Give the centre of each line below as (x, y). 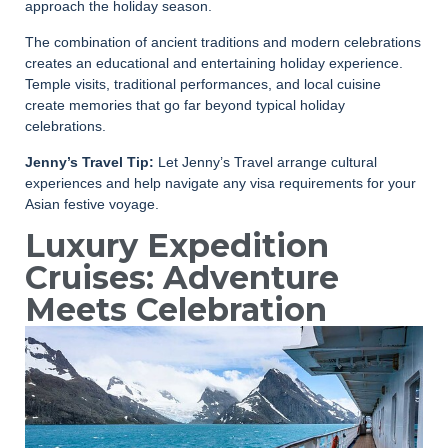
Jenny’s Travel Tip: (89, 161)
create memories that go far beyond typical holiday (185, 104)
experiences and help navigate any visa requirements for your (220, 182)
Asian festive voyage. (92, 203)
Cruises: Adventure (182, 277)
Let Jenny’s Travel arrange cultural (265, 161)
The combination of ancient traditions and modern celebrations (223, 41)
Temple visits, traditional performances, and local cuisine (203, 83)
